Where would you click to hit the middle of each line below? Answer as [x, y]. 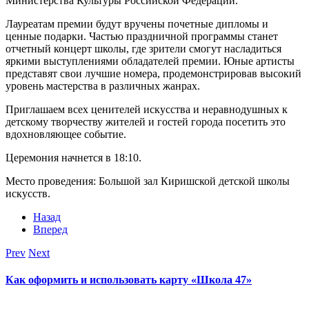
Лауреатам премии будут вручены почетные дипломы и [137, 23]
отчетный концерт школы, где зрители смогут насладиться [143, 48]
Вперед [50, 229]
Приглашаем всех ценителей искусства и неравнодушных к [147, 109]
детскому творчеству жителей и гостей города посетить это [146, 121]
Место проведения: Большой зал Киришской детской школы [148, 181]
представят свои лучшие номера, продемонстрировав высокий [153, 73]
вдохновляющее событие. [66, 134]
